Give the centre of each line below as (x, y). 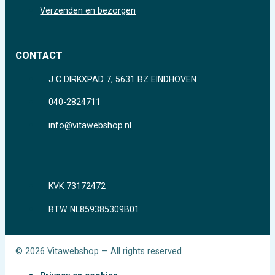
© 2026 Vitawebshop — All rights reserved (99, 251)
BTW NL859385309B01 (94, 209)
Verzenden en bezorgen (88, 11)
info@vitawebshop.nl (90, 125)
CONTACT (39, 56)
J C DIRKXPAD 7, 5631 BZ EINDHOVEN (123, 79)
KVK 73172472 (77, 186)
